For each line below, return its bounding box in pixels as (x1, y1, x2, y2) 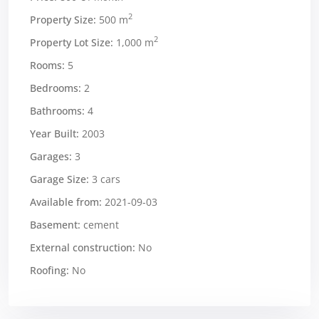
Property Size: (30, 12, 96, 26)
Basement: (30, 217, 80, 231)
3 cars (89, 172, 120, 186)
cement (80, 217, 119, 231)
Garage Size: (30, 172, 89, 186)
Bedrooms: (30, 80, 81, 95)
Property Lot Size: (30, 35, 113, 49)
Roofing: (30, 263, 69, 277)
